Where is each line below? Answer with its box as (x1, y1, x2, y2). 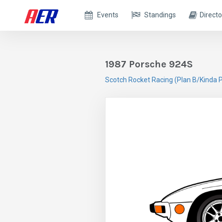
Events (97, 11, 119, 19)
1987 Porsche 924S (105, 58, 193, 70)
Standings (144, 11, 176, 19)
